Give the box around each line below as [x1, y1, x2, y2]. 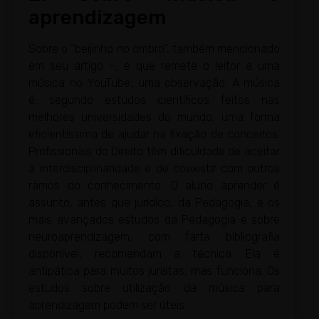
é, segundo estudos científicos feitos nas [28, 93, 280, 108]
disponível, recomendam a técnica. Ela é [28, 247, 280, 261]
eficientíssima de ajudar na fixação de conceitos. [28, 127, 280, 142]
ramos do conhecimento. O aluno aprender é [28, 179, 280, 193]
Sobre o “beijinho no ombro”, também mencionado [28, 42, 280, 56]
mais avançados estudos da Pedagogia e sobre [28, 213, 280, 227]
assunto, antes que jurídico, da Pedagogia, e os [28, 196, 280, 210]
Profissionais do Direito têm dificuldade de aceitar [28, 145, 280, 159]
